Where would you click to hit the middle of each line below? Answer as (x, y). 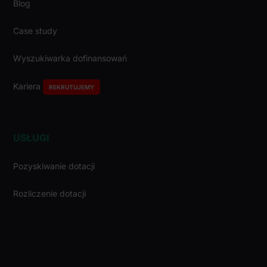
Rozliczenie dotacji (50, 194)
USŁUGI (32, 138)
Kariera (28, 86)
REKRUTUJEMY (72, 87)
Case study (35, 31)
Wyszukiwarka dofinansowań (70, 58)
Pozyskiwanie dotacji (54, 166)
